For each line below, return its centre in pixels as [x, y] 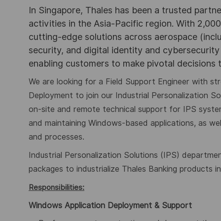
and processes [55, 137]
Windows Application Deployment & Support [110, 206]
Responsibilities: [56, 187]
